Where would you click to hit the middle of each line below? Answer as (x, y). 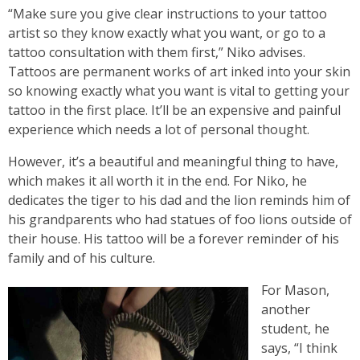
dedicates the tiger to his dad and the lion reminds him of (179, 200)
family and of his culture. (83, 258)
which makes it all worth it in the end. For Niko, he (157, 181)
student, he (295, 329)
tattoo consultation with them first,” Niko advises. (157, 52)
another (286, 309)
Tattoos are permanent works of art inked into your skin (179, 72)
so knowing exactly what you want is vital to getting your (179, 91)
